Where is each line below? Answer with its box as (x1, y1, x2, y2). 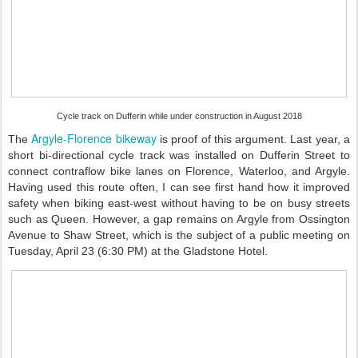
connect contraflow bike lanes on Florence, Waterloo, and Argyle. (8, 165, 350, 177)
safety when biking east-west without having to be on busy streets (8, 197, 350, 209)
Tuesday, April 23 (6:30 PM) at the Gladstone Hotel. (8, 245, 268, 257)
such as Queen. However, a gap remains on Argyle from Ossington (8, 213, 350, 225)
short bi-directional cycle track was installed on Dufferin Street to (8, 149, 350, 161)
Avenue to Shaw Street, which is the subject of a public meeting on (8, 229, 350, 241)
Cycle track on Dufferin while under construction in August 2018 (56, 111, 302, 121)
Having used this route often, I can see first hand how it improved (8, 181, 350, 193)
